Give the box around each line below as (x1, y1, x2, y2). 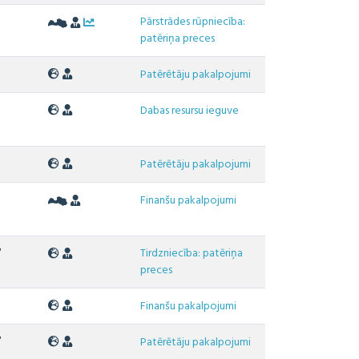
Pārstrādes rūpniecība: (140, 13, 246, 32)
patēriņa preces (140, 30, 216, 49)
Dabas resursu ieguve (140, 102, 240, 121)
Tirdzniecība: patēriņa (140, 244, 244, 264)
